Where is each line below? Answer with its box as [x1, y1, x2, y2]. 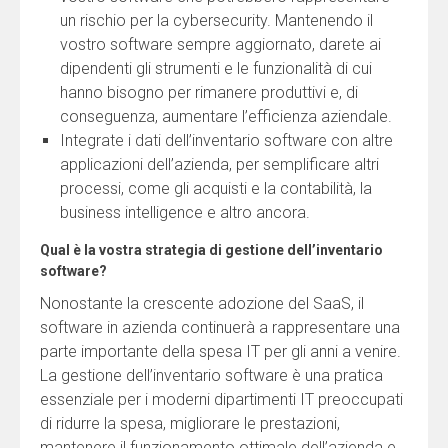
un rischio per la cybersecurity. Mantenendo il [60, 10, 373, 30]
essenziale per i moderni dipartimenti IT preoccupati [40, 389, 403, 409]
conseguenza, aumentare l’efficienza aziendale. [60, 106, 392, 126]
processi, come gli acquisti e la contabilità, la [60, 178, 372, 198]
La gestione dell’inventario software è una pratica [40, 365, 383, 385]
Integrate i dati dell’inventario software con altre [60, 130, 393, 150]
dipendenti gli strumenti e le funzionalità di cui [60, 58, 372, 78]
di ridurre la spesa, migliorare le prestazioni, [40, 413, 340, 433]
